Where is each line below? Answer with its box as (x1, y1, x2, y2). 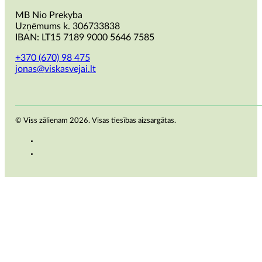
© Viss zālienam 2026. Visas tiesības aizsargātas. (15, 116, 176, 125)
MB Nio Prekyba (15, 10, 82, 20)
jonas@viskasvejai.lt (15, 64, 96, 74)
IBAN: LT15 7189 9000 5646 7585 (15, 32, 154, 42)
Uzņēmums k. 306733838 (15, 21, 120, 31)
